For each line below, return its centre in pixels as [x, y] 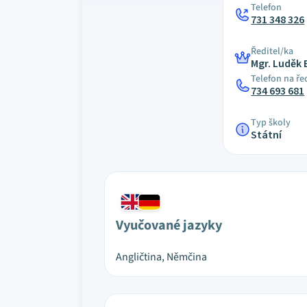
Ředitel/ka [272, 51]
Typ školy [271, 123]
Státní [267, 135]
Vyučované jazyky [169, 225]
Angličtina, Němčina [161, 257]
